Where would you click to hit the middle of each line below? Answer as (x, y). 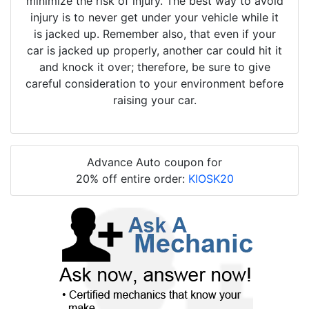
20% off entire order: (132, 179)
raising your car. (154, 100)
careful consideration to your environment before (154, 84)
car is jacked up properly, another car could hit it (154, 51)
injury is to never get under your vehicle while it (154, 18)
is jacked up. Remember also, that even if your (154, 34)
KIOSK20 (211, 179)
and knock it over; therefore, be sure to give (154, 67)
